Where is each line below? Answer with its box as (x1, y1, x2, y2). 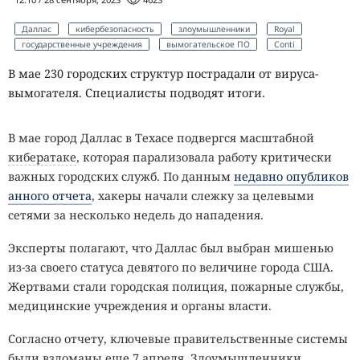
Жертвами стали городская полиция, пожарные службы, (8, 278, 344, 294)
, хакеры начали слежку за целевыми (92, 187, 314, 203)
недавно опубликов (234, 168, 349, 184)
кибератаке (8, 149, 76, 165)
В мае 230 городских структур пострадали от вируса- (8, 65, 318, 81)
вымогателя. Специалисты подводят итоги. (8, 84, 265, 100)
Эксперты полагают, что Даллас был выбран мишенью (8, 239, 333, 256)
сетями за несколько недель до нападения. (8, 207, 264, 223)
